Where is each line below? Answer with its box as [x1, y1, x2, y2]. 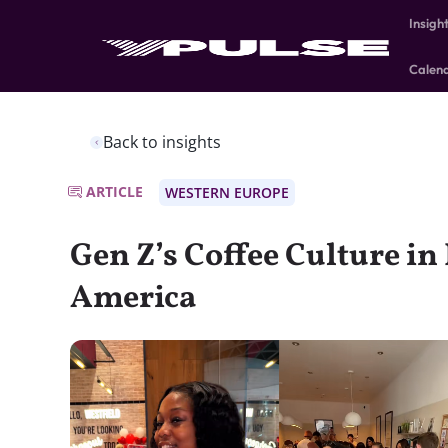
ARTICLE [86, 182, 143, 201]
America [70, 277, 196, 321]
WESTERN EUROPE [165, 183, 289, 202]
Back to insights [103, 131, 221, 153]
